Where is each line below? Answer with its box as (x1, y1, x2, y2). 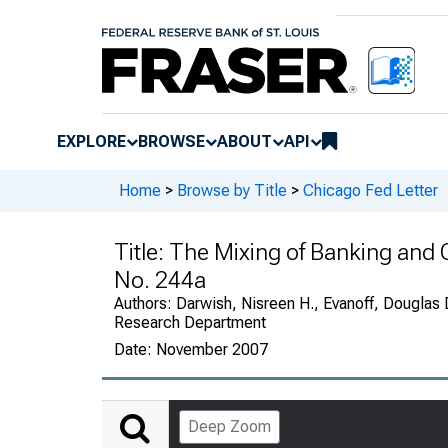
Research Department (114, 312, 266, 332)
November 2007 (156, 339, 268, 359)
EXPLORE (57, 131, 126, 151)
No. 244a (114, 265, 206, 294)
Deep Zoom (188, 416, 271, 436)
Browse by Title (177, 181, 287, 201)
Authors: (114, 293, 176, 313)
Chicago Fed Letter (303, 181, 438, 201)
